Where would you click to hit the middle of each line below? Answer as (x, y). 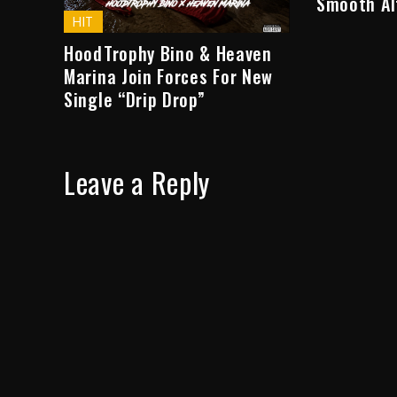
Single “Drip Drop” (135, 99)
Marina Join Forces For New (169, 76)
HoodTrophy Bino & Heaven (168, 53)
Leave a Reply (137, 182)
